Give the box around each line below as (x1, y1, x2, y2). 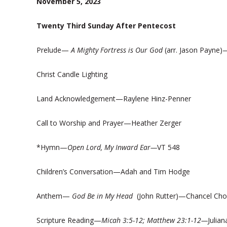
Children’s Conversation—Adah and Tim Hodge (36, 167, 190, 176)
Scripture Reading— (36, 215, 101, 225)
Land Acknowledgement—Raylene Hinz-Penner (36, 94, 191, 103)
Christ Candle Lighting (36, 69, 107, 79)
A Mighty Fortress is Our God (71, 45, 163, 55)
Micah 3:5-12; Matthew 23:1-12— (101, 215, 208, 225)
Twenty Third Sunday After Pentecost (36, 21, 176, 30)
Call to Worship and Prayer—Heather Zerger (36, 118, 181, 128)
